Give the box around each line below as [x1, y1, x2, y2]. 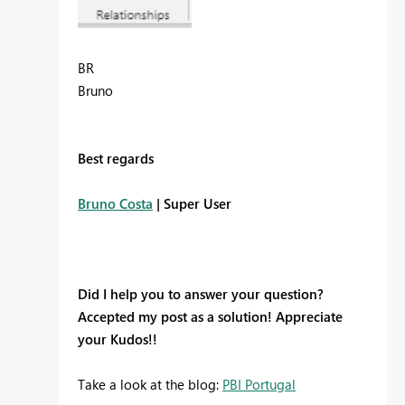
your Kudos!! [78, 330, 161, 349]
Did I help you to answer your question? [78, 285, 324, 304]
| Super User [153, 194, 231, 213]
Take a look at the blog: [78, 375, 222, 394]
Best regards [78, 149, 154, 168]
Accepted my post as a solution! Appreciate [78, 307, 343, 326]
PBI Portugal [222, 375, 296, 394]
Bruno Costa [78, 194, 153, 213]
